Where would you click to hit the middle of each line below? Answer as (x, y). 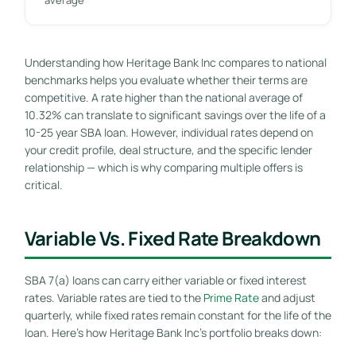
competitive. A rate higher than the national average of (163, 97)
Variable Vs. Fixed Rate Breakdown (172, 238)
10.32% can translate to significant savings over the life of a (175, 114)
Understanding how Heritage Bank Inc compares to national (175, 62)
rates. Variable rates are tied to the (114, 297)
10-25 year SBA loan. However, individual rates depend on (168, 132)
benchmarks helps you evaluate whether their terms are (166, 79)
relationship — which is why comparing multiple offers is (163, 167)
